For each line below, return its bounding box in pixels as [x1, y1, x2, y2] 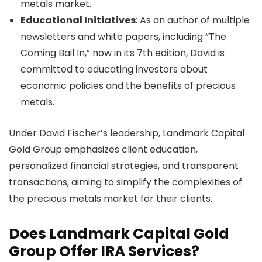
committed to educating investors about [20, 62, 208, 76]
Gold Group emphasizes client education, [9, 142, 198, 156]
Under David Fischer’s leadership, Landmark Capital [9, 126, 244, 140]
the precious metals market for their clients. [9, 191, 215, 205]
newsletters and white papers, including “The [20, 29, 226, 43]
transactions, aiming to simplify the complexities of [9, 175, 242, 189]
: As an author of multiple [136, 13, 250, 27]
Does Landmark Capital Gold [9, 223, 229, 244]
